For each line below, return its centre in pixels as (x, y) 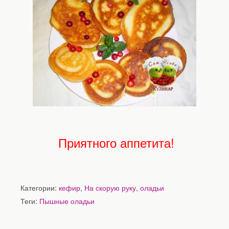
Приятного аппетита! (114, 142)
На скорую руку (110, 187)
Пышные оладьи (67, 200)
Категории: (40, 187)
